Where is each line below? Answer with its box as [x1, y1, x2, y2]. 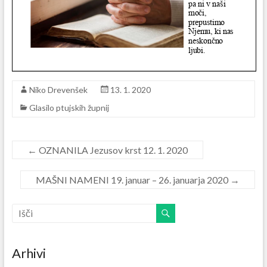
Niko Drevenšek [29, 84, 88, 95]
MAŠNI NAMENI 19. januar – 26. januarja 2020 [36, 173, 231, 185]
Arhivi [11, 244, 46, 261]
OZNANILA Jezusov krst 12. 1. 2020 [36, 144, 188, 156]
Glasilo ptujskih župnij [29, 102, 109, 113]
